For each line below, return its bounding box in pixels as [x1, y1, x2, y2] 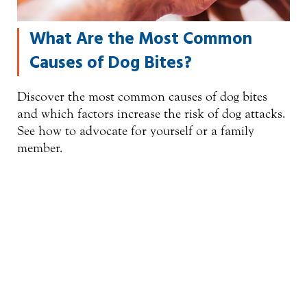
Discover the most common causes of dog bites [17, 89, 267, 105]
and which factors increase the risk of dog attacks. [17, 106, 286, 122]
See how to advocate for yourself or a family [17, 123, 254, 139]
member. [17, 140, 63, 156]
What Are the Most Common [29, 26, 252, 54]
